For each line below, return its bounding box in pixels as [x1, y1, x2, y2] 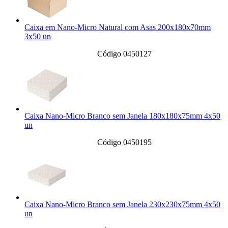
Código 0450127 [97, 49, 152, 59]
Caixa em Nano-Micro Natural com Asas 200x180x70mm [24, 23, 211, 32]
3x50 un [24, 32, 51, 41]
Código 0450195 [97, 138, 152, 147]
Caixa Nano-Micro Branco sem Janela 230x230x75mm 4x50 [24, 200, 220, 209]
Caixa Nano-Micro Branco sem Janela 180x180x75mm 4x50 [24, 111, 220, 121]
